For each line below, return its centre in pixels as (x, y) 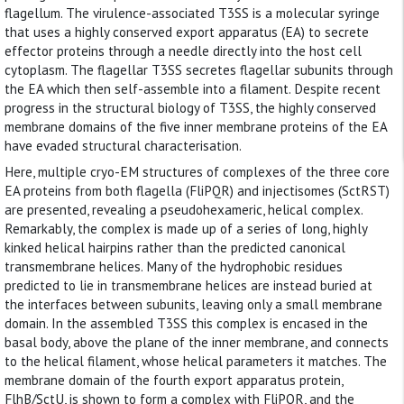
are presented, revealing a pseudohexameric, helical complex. (184, 209)
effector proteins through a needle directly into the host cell (183, 51)
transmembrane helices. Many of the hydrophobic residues (174, 266)
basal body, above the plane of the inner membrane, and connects (197, 342)
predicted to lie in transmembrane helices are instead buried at (188, 285)
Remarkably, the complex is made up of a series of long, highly (186, 228)
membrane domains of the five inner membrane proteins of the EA (196, 127)
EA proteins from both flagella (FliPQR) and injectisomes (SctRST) (197, 190)
